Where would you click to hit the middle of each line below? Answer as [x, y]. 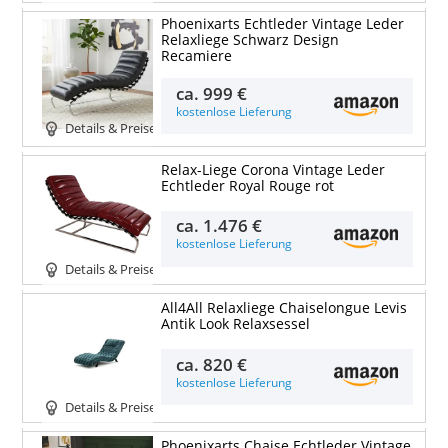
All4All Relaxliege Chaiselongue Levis [283, 308]
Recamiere [196, 56]
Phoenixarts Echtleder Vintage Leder [282, 24]
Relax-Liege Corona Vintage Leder [272, 169]
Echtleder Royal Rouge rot [247, 185]
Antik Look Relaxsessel [235, 324]
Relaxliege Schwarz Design [249, 40]
